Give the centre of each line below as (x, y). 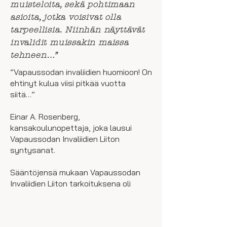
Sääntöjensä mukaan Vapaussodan (75, 172)
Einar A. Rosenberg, (45, 117)
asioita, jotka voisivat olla (66, 17)
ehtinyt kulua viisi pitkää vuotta (68, 83)
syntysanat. (33, 150)
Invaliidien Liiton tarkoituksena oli (70, 183)
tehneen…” (34, 55)
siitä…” (23, 94)
